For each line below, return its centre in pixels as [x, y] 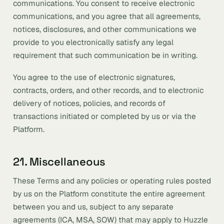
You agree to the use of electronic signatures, [94, 77]
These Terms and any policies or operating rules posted [112, 181]
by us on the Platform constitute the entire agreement [109, 194]
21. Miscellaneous [59, 161]
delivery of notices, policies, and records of [89, 103]
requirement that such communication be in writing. [105, 55]
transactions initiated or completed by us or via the [104, 116]
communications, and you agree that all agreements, [107, 16]
